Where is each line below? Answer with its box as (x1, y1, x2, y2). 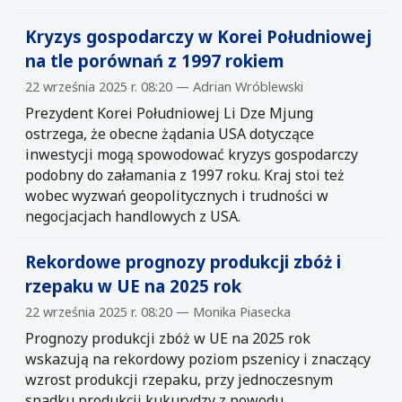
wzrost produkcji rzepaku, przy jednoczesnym (25, 369, 333, 389)
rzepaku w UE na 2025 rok (25, 274, 241, 297)
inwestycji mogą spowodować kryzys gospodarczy (25, 144, 358, 164)
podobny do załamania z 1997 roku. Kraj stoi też (25, 164, 345, 185)
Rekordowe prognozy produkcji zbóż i (25, 249, 341, 273)
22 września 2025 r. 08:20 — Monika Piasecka (25, 302, 291, 320)
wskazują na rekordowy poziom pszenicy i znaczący (25, 348, 371, 369)
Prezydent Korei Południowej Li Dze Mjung (25, 102, 313, 123)
